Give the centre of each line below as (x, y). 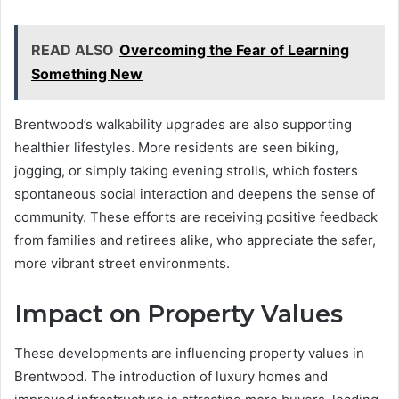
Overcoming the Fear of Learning (234, 49)
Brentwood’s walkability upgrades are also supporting (183, 124)
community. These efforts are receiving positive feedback (196, 216)
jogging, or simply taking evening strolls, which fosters (186, 170)
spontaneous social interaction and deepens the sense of (195, 193)
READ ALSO (73, 49)
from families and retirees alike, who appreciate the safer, (195, 240)
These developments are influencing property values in (189, 354)
